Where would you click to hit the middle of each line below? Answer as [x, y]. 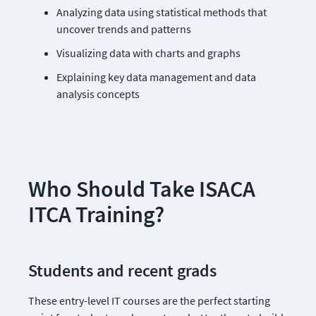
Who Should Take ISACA [142, 189]
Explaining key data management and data [156, 77]
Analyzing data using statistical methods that [162, 12]
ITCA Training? [96, 214]
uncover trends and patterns [124, 29]
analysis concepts [98, 94]
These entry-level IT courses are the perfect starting [149, 300]
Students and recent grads [129, 271]
